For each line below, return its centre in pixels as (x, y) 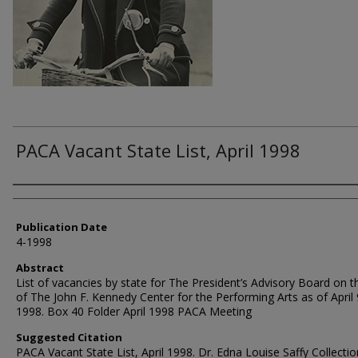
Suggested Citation (69, 337)
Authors (44, 199)
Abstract (40, 268)
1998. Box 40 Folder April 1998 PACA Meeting (134, 311)
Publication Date (62, 227)
